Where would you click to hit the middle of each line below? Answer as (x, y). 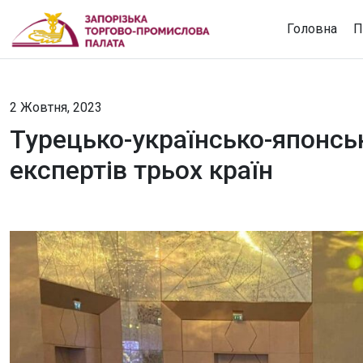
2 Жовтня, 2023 (56, 107)
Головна (312, 28)
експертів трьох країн (141, 170)
